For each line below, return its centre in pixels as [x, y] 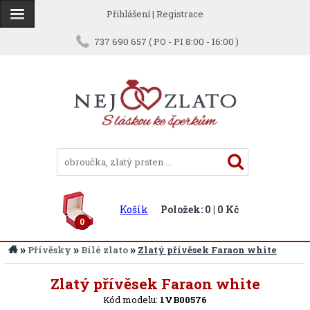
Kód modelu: [131, 300]
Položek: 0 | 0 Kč [200, 209]
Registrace [180, 14]
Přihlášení [128, 14]
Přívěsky [49, 250]
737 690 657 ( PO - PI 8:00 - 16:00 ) [166, 42]
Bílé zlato [104, 250]
